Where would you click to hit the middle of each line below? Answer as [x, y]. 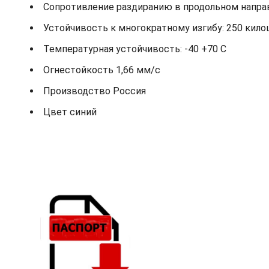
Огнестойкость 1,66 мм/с [102, 70]
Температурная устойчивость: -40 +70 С [135, 49]
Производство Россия [95, 91]
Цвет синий [70, 112]
